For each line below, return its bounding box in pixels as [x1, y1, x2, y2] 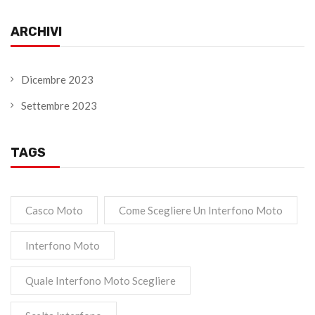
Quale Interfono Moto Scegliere [25, 274, 176, 288]
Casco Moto [25, 204, 83, 217]
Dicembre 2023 [21, 73, 94, 86]
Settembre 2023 [21, 99, 97, 112]
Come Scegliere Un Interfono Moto [119, 204, 283, 217]
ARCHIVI [11, 24, 62, 40]
